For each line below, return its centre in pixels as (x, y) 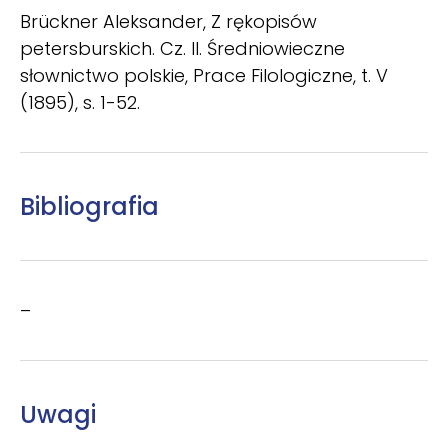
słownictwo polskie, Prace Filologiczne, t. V (204, 75)
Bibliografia (89, 206)
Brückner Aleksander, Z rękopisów (168, 21)
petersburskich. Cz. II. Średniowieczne (182, 48)
